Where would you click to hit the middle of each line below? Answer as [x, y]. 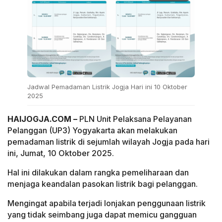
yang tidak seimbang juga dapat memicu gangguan [102, 215]
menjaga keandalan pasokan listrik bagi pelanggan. [103, 184]
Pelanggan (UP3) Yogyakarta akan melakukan [92, 131]
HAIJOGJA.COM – [42, 119]
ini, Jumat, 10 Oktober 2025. [61, 153]
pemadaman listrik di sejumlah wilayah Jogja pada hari [109, 142]
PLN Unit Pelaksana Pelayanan [135, 119]
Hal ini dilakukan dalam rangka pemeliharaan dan [98, 173]
